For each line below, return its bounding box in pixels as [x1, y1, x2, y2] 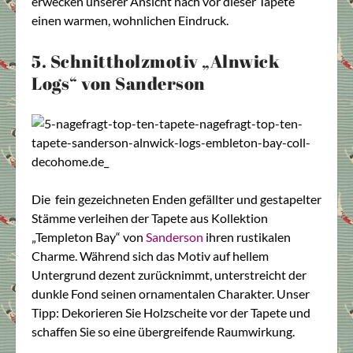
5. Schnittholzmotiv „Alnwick [32, 49, 280, 72]
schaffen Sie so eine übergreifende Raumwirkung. [32, 323, 295, 339]
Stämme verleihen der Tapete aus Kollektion [32, 210, 268, 225]
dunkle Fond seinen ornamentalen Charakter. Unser [32, 285, 310, 301]
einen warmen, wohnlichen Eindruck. [32, 13, 229, 28]
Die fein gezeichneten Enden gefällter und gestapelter [32, 191, 321, 206]
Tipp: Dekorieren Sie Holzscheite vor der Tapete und [32, 304, 310, 320]
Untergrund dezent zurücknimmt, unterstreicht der [32, 266, 307, 282]
